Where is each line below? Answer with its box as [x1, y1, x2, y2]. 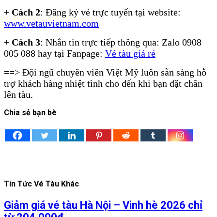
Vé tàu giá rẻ [105, 48, 155, 59]
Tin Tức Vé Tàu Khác [4, 179, 79, 189]
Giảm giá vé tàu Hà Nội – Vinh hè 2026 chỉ [4, 199, 202, 211]
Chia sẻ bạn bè [4, 108, 57, 118]
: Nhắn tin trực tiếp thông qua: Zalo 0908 [40, 37, 201, 48]
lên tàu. [4, 89, 33, 100]
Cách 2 [12, 7, 40, 18]
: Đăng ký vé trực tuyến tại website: [40, 7, 181, 18]
